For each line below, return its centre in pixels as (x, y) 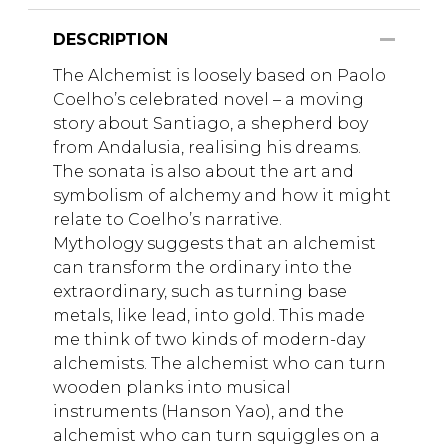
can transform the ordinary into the (202, 268)
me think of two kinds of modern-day (209, 340)
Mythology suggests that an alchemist (214, 244)
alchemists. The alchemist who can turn (219, 364)
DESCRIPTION (110, 40)
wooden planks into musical (172, 388)
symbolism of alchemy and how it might (222, 196)
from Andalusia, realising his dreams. (207, 148)
